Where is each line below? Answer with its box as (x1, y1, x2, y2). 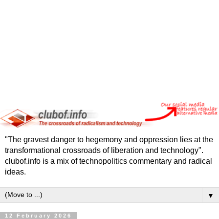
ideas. (5, 167, 26, 176)
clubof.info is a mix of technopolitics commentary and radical (5, 156, 212, 165)
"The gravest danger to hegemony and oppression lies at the (5, 135, 213, 144)
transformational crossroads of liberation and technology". (5, 146, 203, 154)
